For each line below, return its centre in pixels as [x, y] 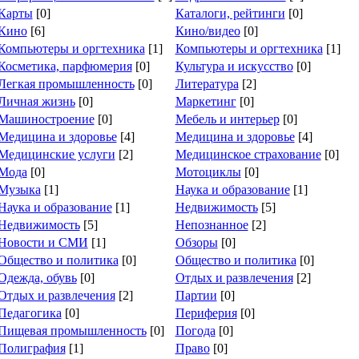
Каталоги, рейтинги [230, 13]
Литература [207, 84]
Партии [196, 295]
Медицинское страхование [248, 154]
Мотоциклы [208, 172]
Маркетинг [206, 101]
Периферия [206, 313]
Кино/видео [208, 31]
